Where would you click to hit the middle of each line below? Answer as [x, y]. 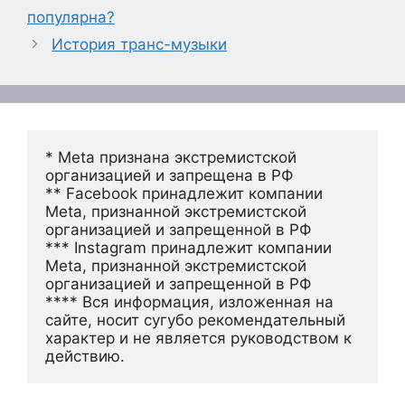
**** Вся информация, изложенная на [189, 301]
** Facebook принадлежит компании [184, 193]
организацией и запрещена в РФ [169, 175]
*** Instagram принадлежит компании [188, 247]
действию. [85, 356]
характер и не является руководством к [198, 338]
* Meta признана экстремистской [171, 157]
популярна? [71, 17]
